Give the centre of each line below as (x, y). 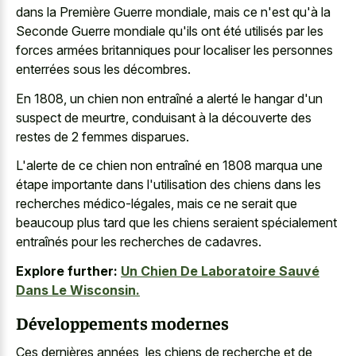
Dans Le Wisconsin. (78, 290)
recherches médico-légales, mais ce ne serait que (157, 204)
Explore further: (67, 271)
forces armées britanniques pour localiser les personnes (174, 50)
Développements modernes (122, 323)
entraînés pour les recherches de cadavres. (139, 242)
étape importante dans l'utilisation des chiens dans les (168, 185)
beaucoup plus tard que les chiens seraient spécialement (176, 223)
